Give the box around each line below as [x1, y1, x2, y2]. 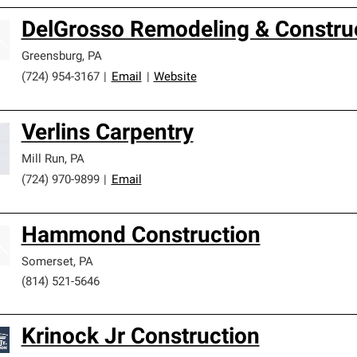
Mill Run [21, 154, 65, 166]
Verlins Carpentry [21, 123, 194, 145]
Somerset [21, 257, 73, 269]
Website [153, 72, 197, 84]
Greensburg [21, 51, 82, 63]
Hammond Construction [21, 226, 261, 248]
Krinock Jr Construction [21, 327, 260, 349]
